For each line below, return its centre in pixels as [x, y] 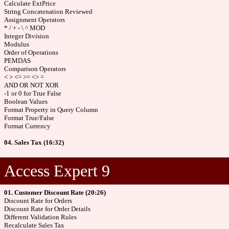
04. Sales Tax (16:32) [34, 142]
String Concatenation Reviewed [48, 12]
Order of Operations [31, 52]
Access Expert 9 [57, 171]
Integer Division [27, 36]
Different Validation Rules [40, 217]
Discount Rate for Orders [38, 201]
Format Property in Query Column [51, 110]
